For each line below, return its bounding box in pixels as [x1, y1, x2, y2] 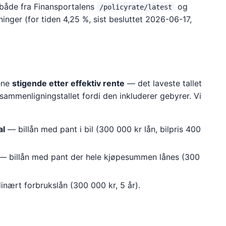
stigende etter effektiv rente [12, 78, 125, 88]
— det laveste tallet [124, 78, 202, 88]
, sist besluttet [88, 14, 145, 24]
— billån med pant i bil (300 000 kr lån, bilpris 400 [5, 124, 201, 134]
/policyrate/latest [99, 3, 173, 11]
